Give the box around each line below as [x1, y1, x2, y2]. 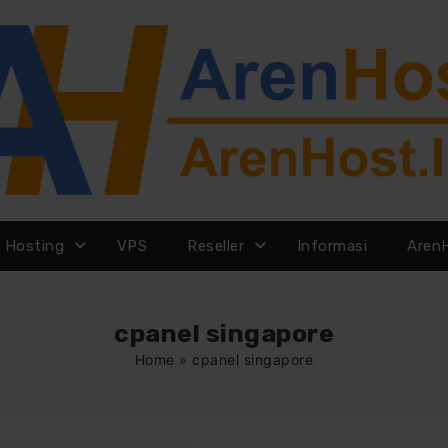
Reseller [187, 237, 245, 255]
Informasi [296, 237, 368, 255]
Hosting [4, 237, 65, 255]
